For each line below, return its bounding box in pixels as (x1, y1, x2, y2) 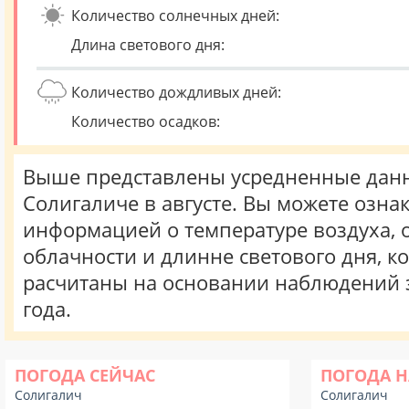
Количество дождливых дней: (71, 82, 281, 102)
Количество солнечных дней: (71, 5, 279, 26)
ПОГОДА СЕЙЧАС (15, 364, 155, 386)
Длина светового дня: (71, 35, 225, 55)
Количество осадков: (71, 111, 220, 131)
